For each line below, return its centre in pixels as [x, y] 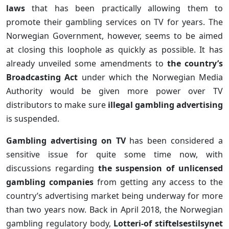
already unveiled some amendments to [87, 64]
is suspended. [33, 119]
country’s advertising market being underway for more [114, 196]
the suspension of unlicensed [161, 168]
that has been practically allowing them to [124, 8]
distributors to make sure [57, 105]
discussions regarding [52, 168]
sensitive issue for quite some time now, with [114, 155]
